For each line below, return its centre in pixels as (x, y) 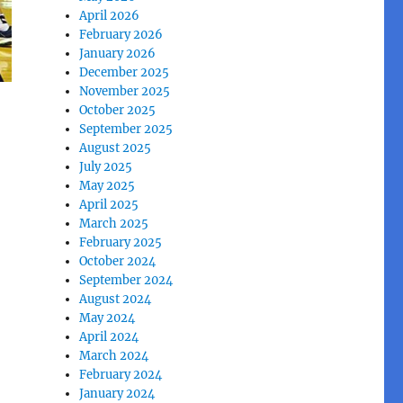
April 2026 (110, 15)
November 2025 (125, 91)
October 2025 (118, 110)
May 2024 (107, 318)
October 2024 (118, 261)
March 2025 (114, 223)
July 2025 (106, 166)
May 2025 (107, 185)
